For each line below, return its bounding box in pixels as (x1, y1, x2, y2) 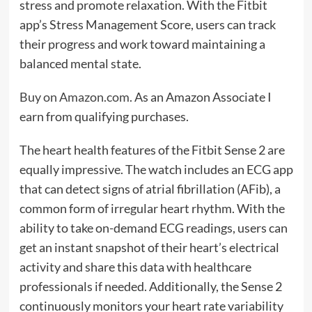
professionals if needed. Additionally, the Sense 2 (19, 279, 282, 295)
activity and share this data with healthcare (19, 259, 251, 275)
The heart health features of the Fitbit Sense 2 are (19, 142, 285, 158)
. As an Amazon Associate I (129, 89, 272, 105)
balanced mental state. (19, 56, 141, 72)
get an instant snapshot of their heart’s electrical (19, 240, 279, 256)
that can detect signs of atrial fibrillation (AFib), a (19, 181, 281, 197)
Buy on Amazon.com (19, 89, 130, 105)
